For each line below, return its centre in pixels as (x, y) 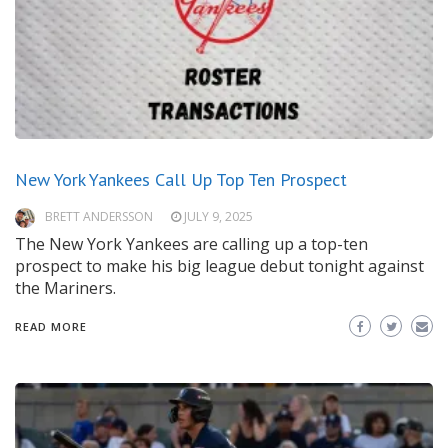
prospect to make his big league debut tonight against (219, 266)
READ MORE (51, 327)
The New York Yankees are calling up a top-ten (191, 244)
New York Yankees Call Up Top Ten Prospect (181, 180)
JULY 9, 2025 (218, 217)
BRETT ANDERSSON (99, 217)
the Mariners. (65, 288)
